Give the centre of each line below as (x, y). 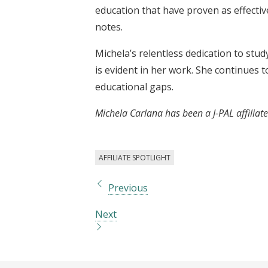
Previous (128, 188)
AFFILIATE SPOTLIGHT (135, 157)
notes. (109, 27)
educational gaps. (134, 86)
